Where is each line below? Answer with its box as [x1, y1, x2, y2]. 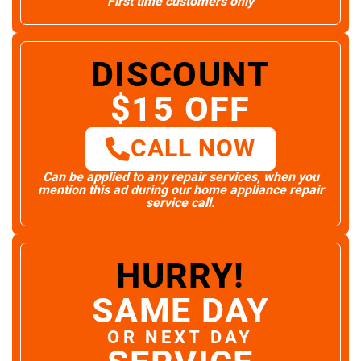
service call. [146, 193, 215, 214]
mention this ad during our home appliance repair [37, 180, 324, 201]
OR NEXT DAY [107, 325, 254, 351]
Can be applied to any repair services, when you [42, 168, 319, 188]
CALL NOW [130, 131, 256, 168]
